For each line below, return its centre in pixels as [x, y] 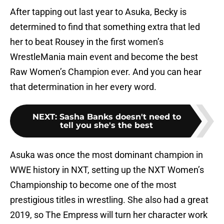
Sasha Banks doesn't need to [120, 117]
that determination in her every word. [83, 87]
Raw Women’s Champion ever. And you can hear [106, 72]
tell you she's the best [106, 125]
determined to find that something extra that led [105, 27]
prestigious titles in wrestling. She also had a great [109, 200]
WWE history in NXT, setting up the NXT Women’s [107, 170]
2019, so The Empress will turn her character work [109, 215]
